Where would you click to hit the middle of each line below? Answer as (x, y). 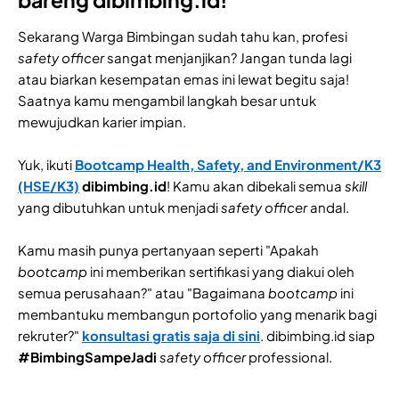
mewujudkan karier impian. (102, 121)
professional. (290, 356)
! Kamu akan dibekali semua (256, 185)
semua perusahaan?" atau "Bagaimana (143, 292)
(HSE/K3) (49, 185)
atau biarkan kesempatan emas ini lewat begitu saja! (183, 78)
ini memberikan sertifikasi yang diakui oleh (221, 271)
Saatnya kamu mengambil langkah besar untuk (167, 100)
